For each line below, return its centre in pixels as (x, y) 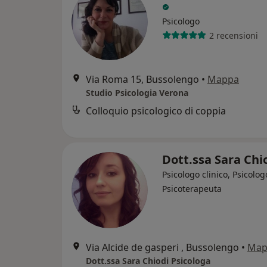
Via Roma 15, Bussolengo (142, 80)
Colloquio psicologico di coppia (156, 111)
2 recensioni (233, 35)
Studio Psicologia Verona (137, 93)
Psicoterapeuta (192, 189)
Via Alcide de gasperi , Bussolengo (162, 248)
